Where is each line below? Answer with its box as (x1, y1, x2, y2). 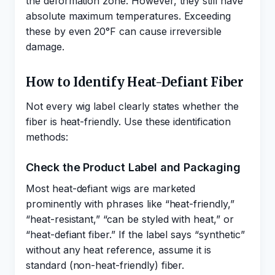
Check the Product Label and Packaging (26, 161, 241, 174)
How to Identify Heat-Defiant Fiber (26, 74, 244, 90)
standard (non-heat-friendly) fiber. (26, 259, 185, 271)
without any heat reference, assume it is (26, 244, 212, 256)
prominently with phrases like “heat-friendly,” (26, 198, 234, 210)
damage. (26, 41, 64, 53)
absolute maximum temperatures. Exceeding (26, 10, 231, 22)
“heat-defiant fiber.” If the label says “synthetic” (26, 228, 245, 241)
